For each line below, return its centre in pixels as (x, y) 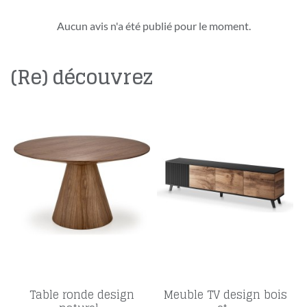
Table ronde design (82, 294)
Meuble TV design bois (225, 294)
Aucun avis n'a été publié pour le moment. (153, 26)
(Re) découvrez (82, 78)
